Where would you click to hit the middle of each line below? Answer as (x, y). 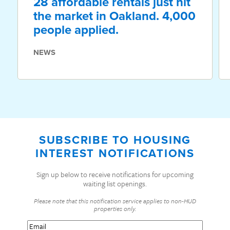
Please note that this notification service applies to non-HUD (115, 201)
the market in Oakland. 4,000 (114, 16)
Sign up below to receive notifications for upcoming (115, 175)
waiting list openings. (115, 184)
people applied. (76, 30)
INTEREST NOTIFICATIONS (115, 153)
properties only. (115, 209)
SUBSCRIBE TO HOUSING (115, 140)
